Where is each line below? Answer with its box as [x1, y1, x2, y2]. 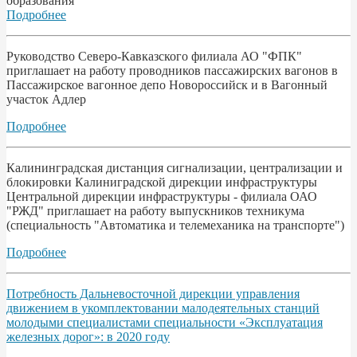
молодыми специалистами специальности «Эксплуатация [6, 315, 323, 329]
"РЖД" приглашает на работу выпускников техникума [6, 203, 304, 218]
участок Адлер [6, 92, 86, 106]
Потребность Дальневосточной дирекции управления [6, 286, 300, 300]
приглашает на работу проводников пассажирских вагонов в [6, 63, 338, 77]
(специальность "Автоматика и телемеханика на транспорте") [6, 218, 344, 232]
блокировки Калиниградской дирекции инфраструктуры [6, 175, 317, 189]
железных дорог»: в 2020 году [6, 329, 170, 343]
